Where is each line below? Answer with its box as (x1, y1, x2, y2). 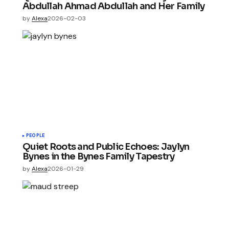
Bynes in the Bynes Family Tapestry (22, 150, 175, 162)
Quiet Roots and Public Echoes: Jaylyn (22, 141, 190, 152)
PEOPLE (26, 132, 45, 139)
